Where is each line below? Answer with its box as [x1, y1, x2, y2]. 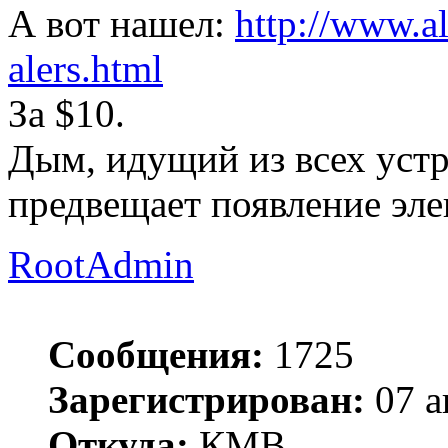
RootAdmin [8, 243, 194, 287]
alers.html [8, 47, 163, 91]
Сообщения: [48, 333, 264, 377]
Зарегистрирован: [48, 378, 365, 422]
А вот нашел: [8, 2, 235, 46]
